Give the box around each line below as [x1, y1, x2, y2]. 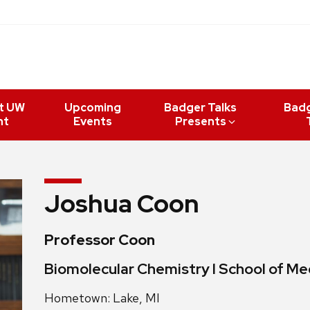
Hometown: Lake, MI [44, 289, 160, 306]
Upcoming [64, 100, 121, 115]
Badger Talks [164, 100, 237, 115]
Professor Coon [44, 229, 155, 249]
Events [73, 113, 112, 129]
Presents [174, 113, 226, 129]
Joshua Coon [44, 186, 199, 220]
